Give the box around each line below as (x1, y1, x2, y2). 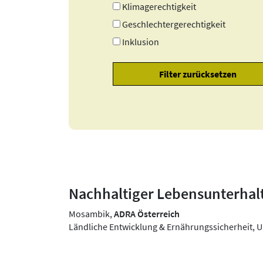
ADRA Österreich (114, 208, 180, 220)
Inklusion (122, 35, 160, 48)
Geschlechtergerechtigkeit (122, 18, 226, 30)
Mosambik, (69, 208, 114, 220)
